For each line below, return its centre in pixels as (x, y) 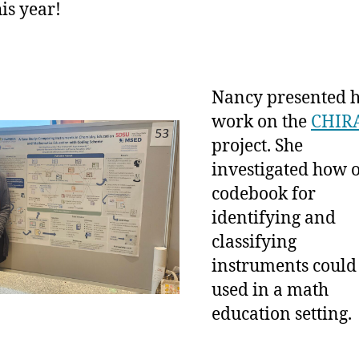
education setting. (282, 315)
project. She (257, 147)
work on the (261, 123)
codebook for (264, 195)
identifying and (274, 219)
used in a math (270, 291)
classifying (254, 243)
